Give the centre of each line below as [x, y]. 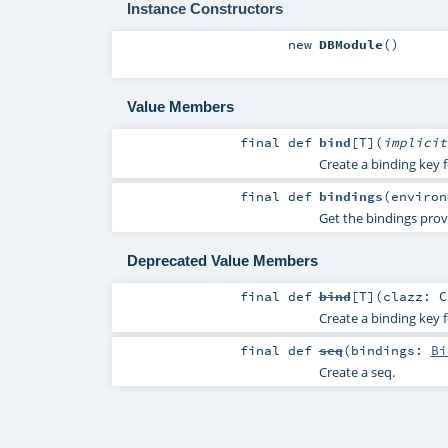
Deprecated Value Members [222, 261]
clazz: [410, 296]
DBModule [350, 43]
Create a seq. [356, 372]
